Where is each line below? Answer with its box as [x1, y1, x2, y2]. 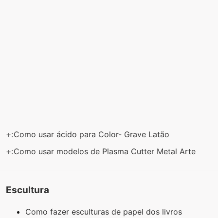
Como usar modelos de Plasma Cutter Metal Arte [14, 146, 198, 156]
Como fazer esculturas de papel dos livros [25, 207, 184, 217]
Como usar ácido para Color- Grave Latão [14, 129, 172, 139]
